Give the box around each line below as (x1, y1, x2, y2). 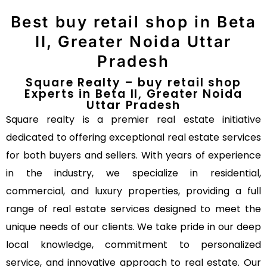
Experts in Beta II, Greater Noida (24, 86, 243, 102)
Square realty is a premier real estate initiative (6, 113, 261, 126)
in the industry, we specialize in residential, (6, 166, 261, 180)
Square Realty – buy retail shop (26, 74, 241, 91)
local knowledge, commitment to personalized (6, 238, 261, 252)
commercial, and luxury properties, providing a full (6, 184, 261, 198)
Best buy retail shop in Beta (10, 13, 257, 31)
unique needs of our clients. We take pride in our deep (6, 220, 261, 234)
